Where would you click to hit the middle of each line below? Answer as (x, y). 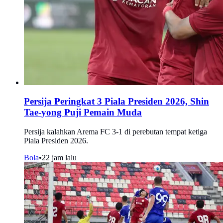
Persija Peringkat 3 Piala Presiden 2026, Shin (116, 102)
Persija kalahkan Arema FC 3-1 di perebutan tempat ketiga (115, 131)
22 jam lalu (59, 157)
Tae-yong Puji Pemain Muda (83, 112)
